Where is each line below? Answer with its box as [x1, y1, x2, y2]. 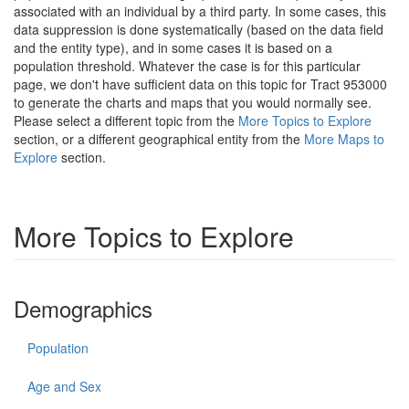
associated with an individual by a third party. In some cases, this [14, 2, 386, 20]
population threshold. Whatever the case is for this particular [14, 57, 361, 75]
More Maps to [304, 130, 384, 148]
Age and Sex [27, 377, 101, 395]
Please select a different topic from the [14, 111, 238, 130]
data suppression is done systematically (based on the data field [14, 20, 383, 38]
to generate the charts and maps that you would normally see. [14, 93, 372, 111]
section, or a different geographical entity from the [14, 130, 304, 148]
